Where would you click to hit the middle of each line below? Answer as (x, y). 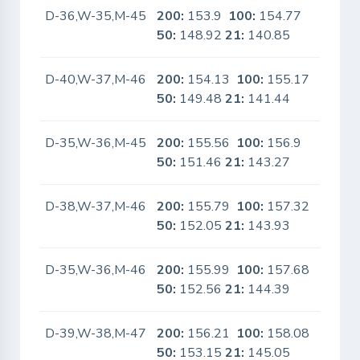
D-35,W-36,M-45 (96, 143)
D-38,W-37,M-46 (96, 207)
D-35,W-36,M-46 (96, 270)
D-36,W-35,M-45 (96, 16)
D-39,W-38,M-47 (96, 333)
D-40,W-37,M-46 (96, 80)
